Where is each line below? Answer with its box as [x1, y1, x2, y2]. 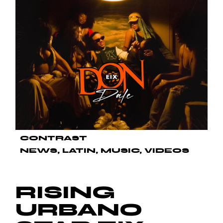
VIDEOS [144, 146, 190, 155]
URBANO [15, 200, 143, 221]
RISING [15, 182, 115, 204]
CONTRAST [20, 134, 88, 143]
